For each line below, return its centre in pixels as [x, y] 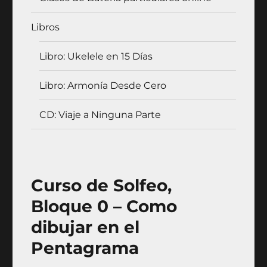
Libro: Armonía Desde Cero [103, 85]
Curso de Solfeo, [102, 185]
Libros [46, 27]
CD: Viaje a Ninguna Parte [100, 114]
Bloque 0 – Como [104, 206]
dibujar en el [86, 227]
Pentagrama [85, 248]
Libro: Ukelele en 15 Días [96, 56]
